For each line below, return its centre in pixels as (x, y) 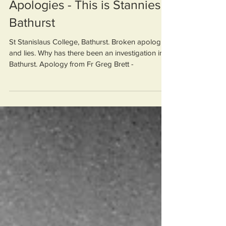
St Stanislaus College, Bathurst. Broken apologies (90, 78)
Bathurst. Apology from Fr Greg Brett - (71, 100)
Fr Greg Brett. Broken (67, 23)
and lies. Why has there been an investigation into (90, 89)
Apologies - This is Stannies (85, 41)
